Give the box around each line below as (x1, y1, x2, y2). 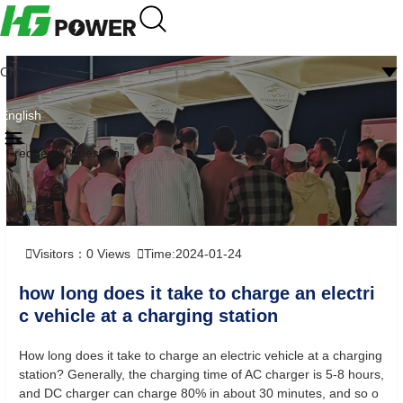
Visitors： (32, 246, 86, 261)
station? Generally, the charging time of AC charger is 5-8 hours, (19, 367, 384, 381)
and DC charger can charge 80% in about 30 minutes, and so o (19, 386, 379, 400)
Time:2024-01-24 (144, 246, 242, 261)
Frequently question (6, 146, 120, 160)
